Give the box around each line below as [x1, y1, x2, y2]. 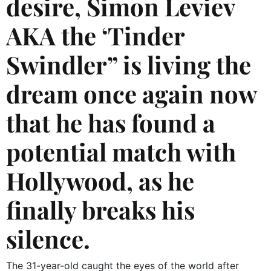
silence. [6, 222, 90, 255]
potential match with [6, 135, 236, 168]
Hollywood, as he [6, 164, 194, 197]
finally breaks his [6, 193, 195, 226]
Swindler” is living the [6, 48, 251, 80]
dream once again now [6, 77, 256, 109]
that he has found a [6, 106, 215, 139]
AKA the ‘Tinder [6, 19, 184, 51]
